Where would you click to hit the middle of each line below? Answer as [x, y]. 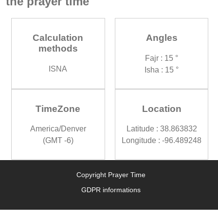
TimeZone [58, 109]
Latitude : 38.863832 [162, 129]
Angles [162, 38]
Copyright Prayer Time [111, 175]
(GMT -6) [58, 141]
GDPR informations [111, 190]
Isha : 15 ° [162, 70]
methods [58, 49]
